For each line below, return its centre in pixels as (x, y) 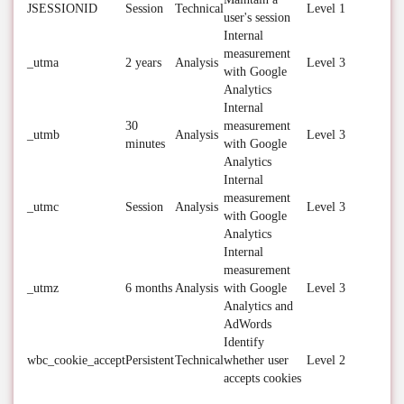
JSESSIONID (62, 9)
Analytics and (258, 306)
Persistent (150, 360)
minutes (145, 144)
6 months (149, 288)
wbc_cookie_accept (76, 360)
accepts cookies (262, 378)
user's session (257, 18)
